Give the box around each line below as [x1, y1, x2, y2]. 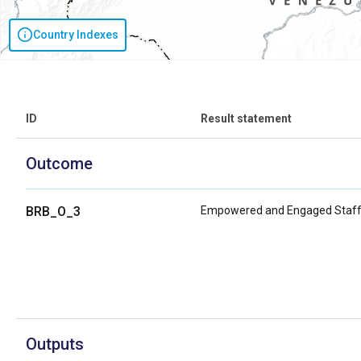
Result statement [201, 111, 293, 125]
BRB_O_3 [26, 203, 81, 219]
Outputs [26, 334, 84, 354]
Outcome [26, 153, 93, 173]
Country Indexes [33, 27, 118, 41]
